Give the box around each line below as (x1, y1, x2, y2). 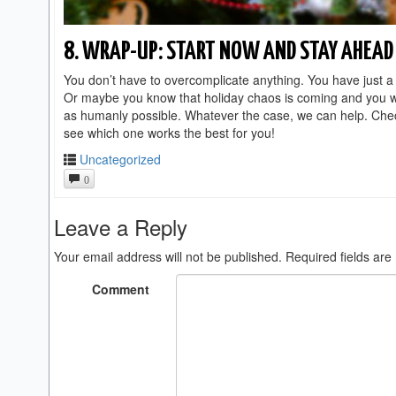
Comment (92, 280, 150, 299)
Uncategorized (80, 150, 161, 168)
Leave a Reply (54, 211, 187, 243)
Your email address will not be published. (54, 247, 282, 266)
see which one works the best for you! (64, 124, 275, 141)
